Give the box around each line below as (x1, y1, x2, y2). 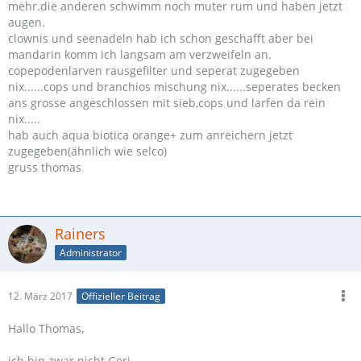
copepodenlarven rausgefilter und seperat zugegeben (8, 63, 300, 78)
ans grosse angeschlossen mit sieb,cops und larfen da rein (8, 95, 326, 110)
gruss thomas (8, 160, 81, 175)
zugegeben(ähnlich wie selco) (8, 143, 167, 159)
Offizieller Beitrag (81, 289, 160, 304)
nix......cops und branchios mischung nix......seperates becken (8, 79, 341, 94)
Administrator (60, 245, 122, 259)
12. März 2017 (8, 289, 73, 303)
